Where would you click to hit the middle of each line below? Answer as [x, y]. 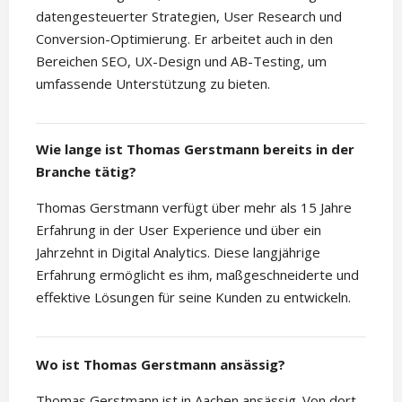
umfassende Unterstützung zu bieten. [153, 83]
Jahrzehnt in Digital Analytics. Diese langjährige [178, 252]
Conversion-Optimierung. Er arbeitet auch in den [184, 39]
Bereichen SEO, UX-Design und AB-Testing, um [181, 61]
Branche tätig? [86, 171]
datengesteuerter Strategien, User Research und [189, 16]
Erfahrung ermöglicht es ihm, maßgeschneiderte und [197, 275]
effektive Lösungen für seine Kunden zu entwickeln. [193, 297]
